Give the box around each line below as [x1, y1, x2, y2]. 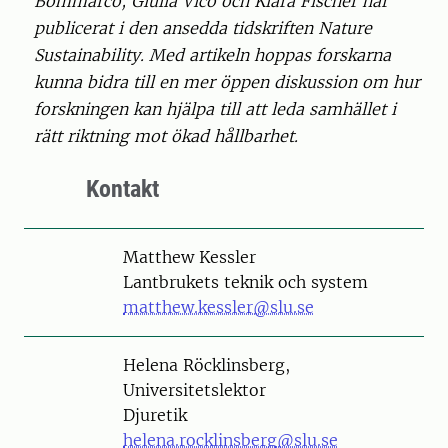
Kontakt [86, 174, 159, 203]
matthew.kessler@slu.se [123, 296, 314, 317]
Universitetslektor [123, 379, 266, 400]
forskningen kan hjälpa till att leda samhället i [34, 98, 396, 119]
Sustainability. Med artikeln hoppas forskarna [34, 44, 391, 65]
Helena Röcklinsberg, [123, 354, 290, 375]
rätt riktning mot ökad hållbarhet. [34, 125, 298, 146]
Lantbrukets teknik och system [123, 271, 368, 292]
